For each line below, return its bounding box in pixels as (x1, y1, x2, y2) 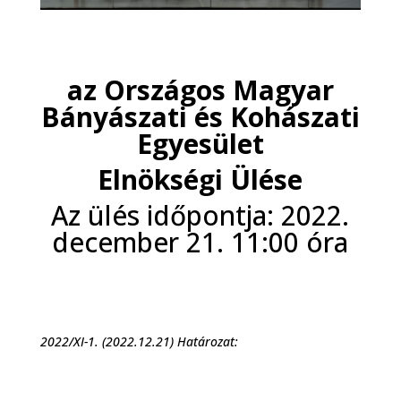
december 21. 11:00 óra (52, 224, 349, 261)
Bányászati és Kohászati (40, 98, 360, 136)
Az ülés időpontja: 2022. (51, 197, 350, 235)
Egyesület (136, 125, 264, 163)
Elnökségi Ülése (98, 161, 303, 199)
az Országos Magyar (66, 72, 334, 109)
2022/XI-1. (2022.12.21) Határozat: (39, 333, 238, 351)
